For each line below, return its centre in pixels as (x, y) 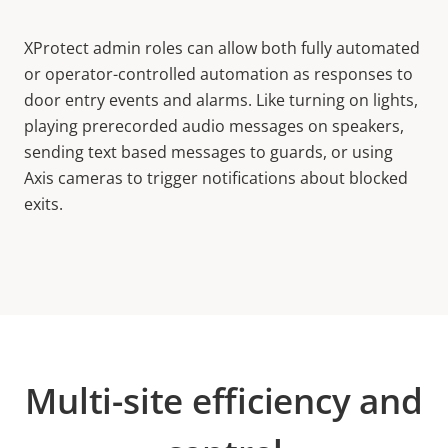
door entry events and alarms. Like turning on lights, (221, 100)
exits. (45, 204)
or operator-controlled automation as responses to (218, 74)
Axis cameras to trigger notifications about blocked (216, 178)
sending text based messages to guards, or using (208, 152)
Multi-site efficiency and (224, 400)
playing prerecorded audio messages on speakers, (214, 126)
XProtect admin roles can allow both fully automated (222, 48)
